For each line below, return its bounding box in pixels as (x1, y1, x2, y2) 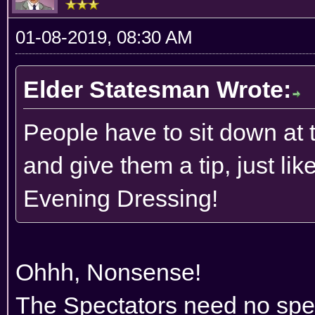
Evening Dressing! (23, 184, 218, 212)
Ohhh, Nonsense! (15, 258, 201, 285)
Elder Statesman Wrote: (23, 75, 291, 103)
